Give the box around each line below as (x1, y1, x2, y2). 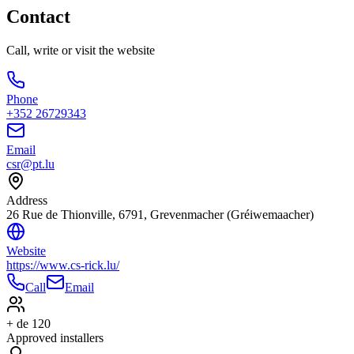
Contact (6, 6, 70, 27)
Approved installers (6, 330, 104, 345)
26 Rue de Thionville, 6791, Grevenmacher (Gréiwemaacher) (6, 207, 314, 221)
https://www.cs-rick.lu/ (6, 258, 119, 272)
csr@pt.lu (6, 156, 55, 171)
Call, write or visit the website (6, 43, 155, 57)
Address (6, 193, 47, 207)
